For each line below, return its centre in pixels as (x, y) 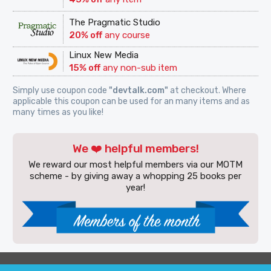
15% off (85, 67)
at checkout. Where (207, 90)
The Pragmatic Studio (115, 23)
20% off (86, 35)
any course (126, 35)
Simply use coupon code (61, 90)
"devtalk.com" (139, 90)
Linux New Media (104, 55)
